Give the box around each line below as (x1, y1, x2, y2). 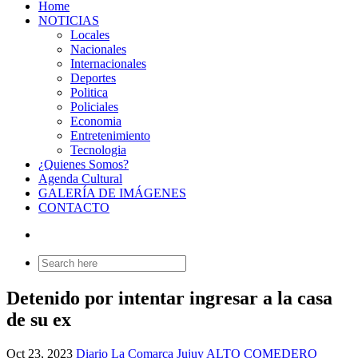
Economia (70, 114, 121, 129)
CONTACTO (38, 201, 109, 215)
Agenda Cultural (38, 172, 122, 186)
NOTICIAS (38, 14, 99, 28)
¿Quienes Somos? (38, 157, 129, 172)
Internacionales (70, 57, 146, 71)
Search (38, 254, 72, 268)
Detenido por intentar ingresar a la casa (6, 288, 332, 309)
